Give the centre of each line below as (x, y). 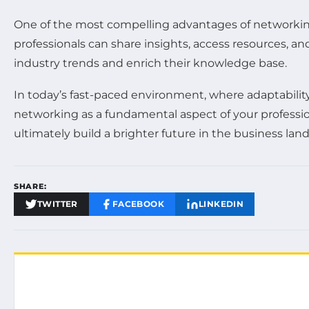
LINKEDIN (221, 204)
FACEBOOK (138, 204)
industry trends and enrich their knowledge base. (150, 63)
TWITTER (58, 204)
